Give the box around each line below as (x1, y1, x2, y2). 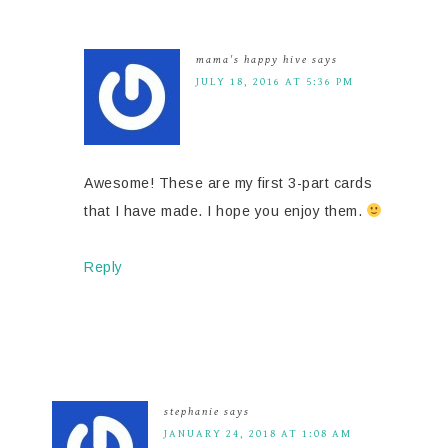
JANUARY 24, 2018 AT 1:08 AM (164, 426, 352, 440)
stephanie (164, 404, 220, 418)
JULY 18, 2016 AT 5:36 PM (196, 74, 354, 88)
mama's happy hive (196, 52, 308, 66)
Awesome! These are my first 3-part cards (84, 174, 372, 191)
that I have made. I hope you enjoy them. (84, 202, 367, 219)
